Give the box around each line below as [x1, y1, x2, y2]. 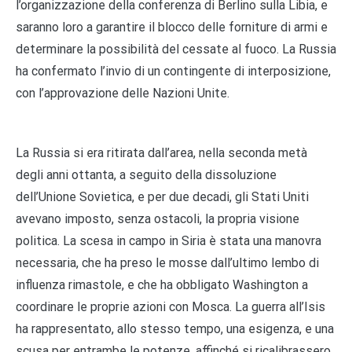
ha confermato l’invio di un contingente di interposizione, [16, 63, 331, 79]
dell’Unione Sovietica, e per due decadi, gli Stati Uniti [16, 189, 309, 204]
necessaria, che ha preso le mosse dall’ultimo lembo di [16, 255, 319, 270]
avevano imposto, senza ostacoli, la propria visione [16, 211, 299, 226]
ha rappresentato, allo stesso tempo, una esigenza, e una [16, 321, 334, 336]
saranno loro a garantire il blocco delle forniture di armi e [16, 19, 328, 35]
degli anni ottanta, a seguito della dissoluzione [16, 167, 277, 182]
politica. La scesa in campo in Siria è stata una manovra [16, 233, 321, 248]
